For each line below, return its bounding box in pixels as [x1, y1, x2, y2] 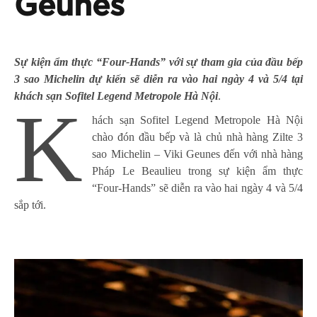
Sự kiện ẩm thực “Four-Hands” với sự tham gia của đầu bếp [14, 55, 303, 68]
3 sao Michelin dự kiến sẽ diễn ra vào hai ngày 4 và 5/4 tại [14, 72, 303, 85]
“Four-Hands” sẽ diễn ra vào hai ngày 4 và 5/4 [92, 181, 303, 194]
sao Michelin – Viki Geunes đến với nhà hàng [92, 147, 303, 160]
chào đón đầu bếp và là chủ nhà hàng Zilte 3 [92, 130, 303, 143]
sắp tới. [14, 198, 46, 211]
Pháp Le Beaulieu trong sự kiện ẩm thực [92, 164, 303, 177]
